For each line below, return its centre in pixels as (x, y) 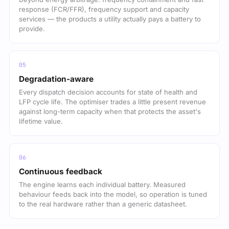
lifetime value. (41, 121)
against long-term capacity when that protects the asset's (110, 111)
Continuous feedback (61, 171)
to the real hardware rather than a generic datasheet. (103, 204)
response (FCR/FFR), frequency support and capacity (104, 9)
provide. (32, 28)
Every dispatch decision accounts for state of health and (108, 92)
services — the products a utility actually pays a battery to (110, 19)
